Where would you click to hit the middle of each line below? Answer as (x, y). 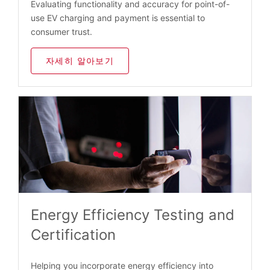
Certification (73, 235)
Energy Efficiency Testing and (133, 215)
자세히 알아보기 (80, 61)
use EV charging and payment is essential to (118, 18)
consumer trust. (61, 32)
